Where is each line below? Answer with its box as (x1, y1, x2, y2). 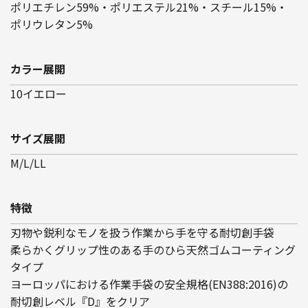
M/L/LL (10, 154, 46, 171)
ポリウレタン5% (10, 15, 93, 32)
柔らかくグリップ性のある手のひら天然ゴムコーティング (10, 241, 296, 258)
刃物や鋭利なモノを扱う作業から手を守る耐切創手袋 (10, 223, 274, 241)
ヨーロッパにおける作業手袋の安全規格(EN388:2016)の (10, 275, 288, 292)
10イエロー (10, 85, 67, 102)
